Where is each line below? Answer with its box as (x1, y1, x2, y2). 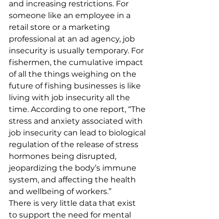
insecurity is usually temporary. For (9, 46, 146, 55)
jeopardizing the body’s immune (9, 163, 138, 173)
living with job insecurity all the (9, 93, 132, 102)
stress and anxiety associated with (9, 116, 145, 126)
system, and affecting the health (9, 175, 138, 184)
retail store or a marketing (9, 22, 112, 32)
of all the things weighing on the (9, 69, 138, 79)
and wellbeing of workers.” (9, 187, 113, 196)
